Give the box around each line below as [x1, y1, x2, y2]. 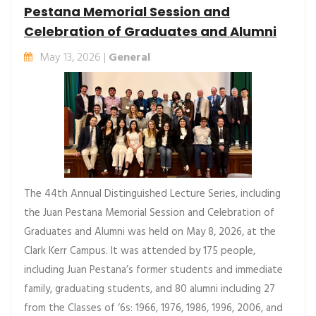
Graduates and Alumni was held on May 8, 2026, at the [24, 224, 276, 241]
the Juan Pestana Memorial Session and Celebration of [24, 205, 274, 221]
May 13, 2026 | [39, 49, 109, 67]
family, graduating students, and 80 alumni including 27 [24, 281, 275, 298]
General [109, 49, 150, 67]
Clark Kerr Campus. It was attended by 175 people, [24, 243, 255, 260]
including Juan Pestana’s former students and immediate [24, 262, 283, 279]
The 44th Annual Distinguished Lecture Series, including [24, 186, 281, 202]
